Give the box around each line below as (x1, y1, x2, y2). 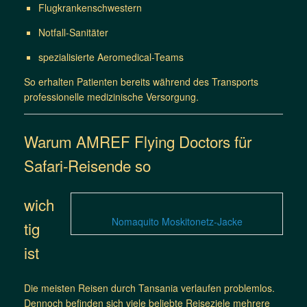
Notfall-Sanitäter (38, 25, 108, 39)
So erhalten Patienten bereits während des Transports (24, 74, 258, 88)
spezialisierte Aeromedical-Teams (38, 49, 184, 64)
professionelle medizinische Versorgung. (24, 89, 199, 103)
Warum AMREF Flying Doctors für (24, 130, 251, 152)
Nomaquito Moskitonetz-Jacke (111, 214, 243, 229)
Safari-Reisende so (24, 153, 151, 176)
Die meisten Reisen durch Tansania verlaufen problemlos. (24, 280, 275, 295)
